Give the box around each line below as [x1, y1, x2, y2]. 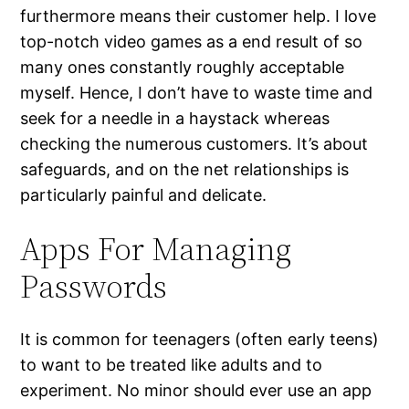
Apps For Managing [20, 226, 292, 272]
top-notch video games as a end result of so [20, 32, 363, 52]
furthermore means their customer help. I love [20, 6, 377, 26]
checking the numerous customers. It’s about [20, 134, 369, 154]
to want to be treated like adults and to [20, 355, 323, 375]
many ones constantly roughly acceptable [20, 58, 345, 78]
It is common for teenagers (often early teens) [20, 330, 380, 350]
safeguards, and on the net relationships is [20, 160, 350, 180]
